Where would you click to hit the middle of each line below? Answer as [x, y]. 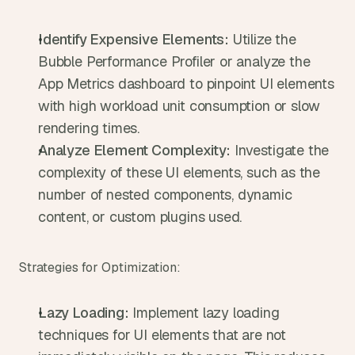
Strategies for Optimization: [100, 267]
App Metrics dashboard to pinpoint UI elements [186, 84]
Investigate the [280, 150]
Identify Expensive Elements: [134, 39]
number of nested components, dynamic [165, 195]
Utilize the [262, 39]
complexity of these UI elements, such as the [179, 172]
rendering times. [89, 128]
